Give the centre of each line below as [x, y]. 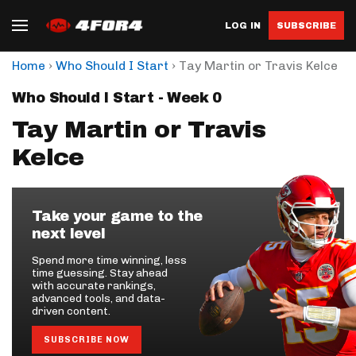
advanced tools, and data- [99, 298]
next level [69, 234]
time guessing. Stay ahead [100, 273]
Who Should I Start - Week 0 [117, 98]
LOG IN [243, 25]
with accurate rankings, [94, 286]
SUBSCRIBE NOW [87, 340]
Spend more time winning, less [109, 260]
